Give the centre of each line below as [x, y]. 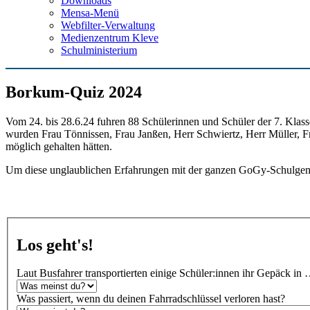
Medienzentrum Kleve [110, 38]
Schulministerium [99, 50]
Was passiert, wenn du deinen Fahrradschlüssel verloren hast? [151, 299]
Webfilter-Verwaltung [108, 25]
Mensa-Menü [90, 13]
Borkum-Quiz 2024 [74, 92]
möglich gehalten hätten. [59, 146]
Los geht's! [55, 245]
